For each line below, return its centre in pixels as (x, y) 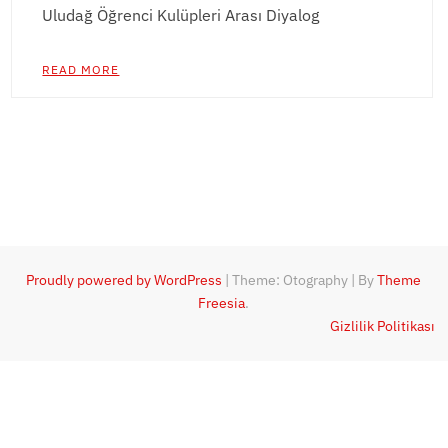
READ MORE (81, 69)
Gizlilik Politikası (382, 326)
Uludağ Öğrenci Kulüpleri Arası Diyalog (181, 15)
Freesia (222, 303)
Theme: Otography (292, 280)
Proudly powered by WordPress (124, 280)
